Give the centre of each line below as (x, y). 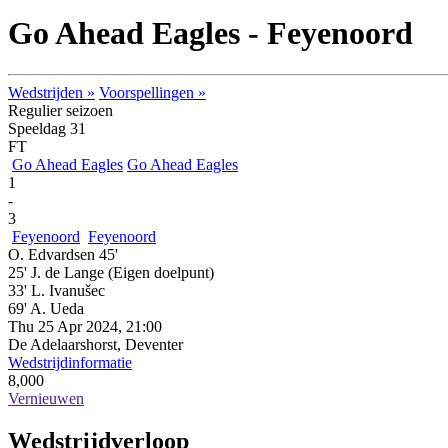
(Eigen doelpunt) (161, 272)
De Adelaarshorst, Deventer (95, 344)
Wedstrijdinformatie (70, 362)
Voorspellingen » (152, 92)
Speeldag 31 (47, 128)
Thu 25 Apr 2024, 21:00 (85, 326)
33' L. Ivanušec (56, 290)
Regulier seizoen (60, 110)
